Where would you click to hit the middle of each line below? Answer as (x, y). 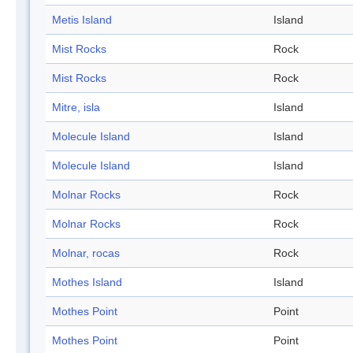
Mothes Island (87, 282)
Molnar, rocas (86, 253)
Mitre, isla (76, 108)
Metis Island (82, 20)
